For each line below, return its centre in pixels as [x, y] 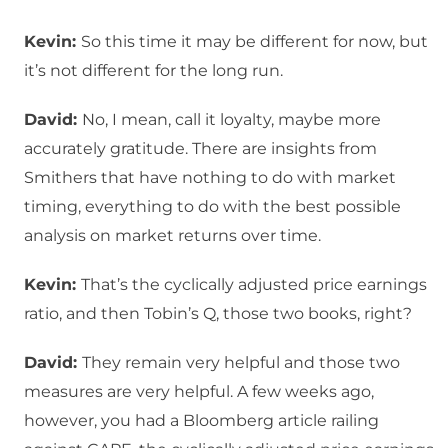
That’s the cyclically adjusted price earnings [254, 285]
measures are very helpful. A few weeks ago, [199, 392]
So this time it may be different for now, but [254, 42]
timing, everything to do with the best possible [212, 207]
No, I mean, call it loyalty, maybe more [231, 120]
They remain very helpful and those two [241, 363]
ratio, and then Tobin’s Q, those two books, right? [218, 314]
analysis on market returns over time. [172, 236]
